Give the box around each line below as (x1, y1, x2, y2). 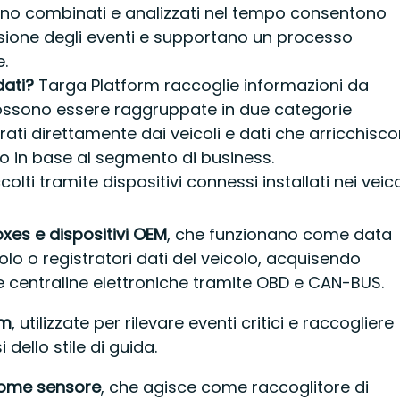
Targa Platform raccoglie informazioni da (34, 73, 370, 96)
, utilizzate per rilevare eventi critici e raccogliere (11, 311, 394, 334)
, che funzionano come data (166, 222, 392, 246)
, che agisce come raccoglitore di (100, 375, 369, 398)
